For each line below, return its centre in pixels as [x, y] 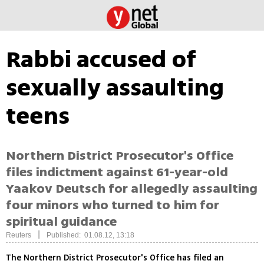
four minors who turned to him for [113, 205]
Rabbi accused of [101, 60]
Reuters [19, 235]
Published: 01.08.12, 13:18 [90, 235]
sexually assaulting [115, 88]
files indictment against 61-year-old [117, 172]
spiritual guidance [61, 222]
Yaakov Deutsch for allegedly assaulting [132, 189]
